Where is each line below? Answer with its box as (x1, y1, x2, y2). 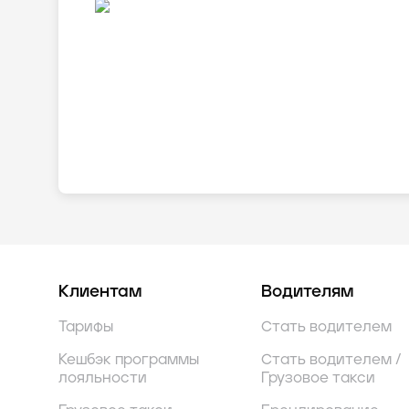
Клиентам (58, 284, 142, 300)
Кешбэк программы (58, 352, 199, 367)
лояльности (58, 371, 147, 385)
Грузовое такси (261, 371, 375, 385)
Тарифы (58, 320, 113, 334)
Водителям (261, 284, 353, 300)
